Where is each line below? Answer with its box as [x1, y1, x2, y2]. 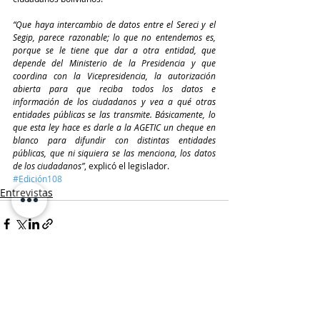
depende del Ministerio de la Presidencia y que [13, 56, 216, 69]
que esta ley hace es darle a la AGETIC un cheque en [13, 121, 216, 133]
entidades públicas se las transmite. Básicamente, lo [13, 108, 216, 120]
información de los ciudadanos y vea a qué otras [13, 95, 216, 107]
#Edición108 [13, 172, 62, 184]
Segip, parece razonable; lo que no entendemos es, [13, 31, 216, 43]
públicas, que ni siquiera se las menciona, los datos [13, 146, 216, 159]
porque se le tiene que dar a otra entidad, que [13, 44, 216, 56]
